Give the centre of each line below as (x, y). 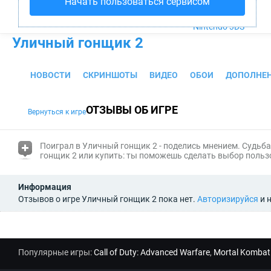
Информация (45, 187)
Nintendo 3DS (218, 27)
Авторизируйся (228, 199)
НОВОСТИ (51, 75)
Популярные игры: (56, 252)
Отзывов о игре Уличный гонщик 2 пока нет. (108, 199)
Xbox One (211, 15)
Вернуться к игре (57, 112)
